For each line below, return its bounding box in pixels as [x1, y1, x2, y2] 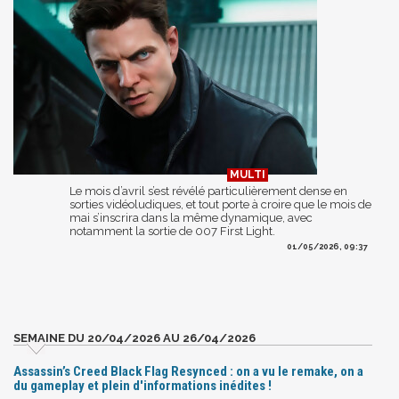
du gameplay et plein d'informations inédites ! [13, 377, 272, 394]
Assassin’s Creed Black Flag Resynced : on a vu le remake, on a [13, 362, 363, 379]
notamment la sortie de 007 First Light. [69, 224, 275, 238]
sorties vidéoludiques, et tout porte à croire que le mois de [69, 197, 371, 211]
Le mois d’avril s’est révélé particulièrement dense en [69, 183, 347, 198]
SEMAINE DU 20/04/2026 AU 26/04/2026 [13, 330, 256, 345]
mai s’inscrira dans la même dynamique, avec [69, 210, 313, 224]
